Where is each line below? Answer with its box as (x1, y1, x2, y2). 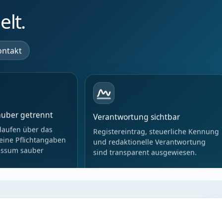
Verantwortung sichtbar (93, 111, 180, 122)
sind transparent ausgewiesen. (93, 146, 197, 156)
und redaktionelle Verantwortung (93, 136, 206, 146)
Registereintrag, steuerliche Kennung (93, 125, 219, 135)
